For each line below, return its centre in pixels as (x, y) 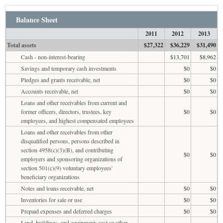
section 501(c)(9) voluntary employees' (67, 167)
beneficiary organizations (50, 176)
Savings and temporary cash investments (69, 68)
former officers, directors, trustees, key (66, 111)
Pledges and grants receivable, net (60, 79)
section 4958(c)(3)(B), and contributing (67, 150)
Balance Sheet (37, 19)
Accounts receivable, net (50, 91)
